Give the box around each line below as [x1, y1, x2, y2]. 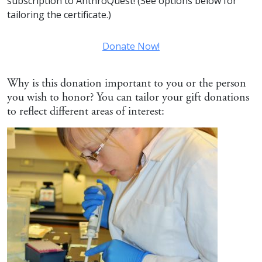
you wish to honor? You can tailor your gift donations [7, 90, 249, 105]
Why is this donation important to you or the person [7, 76, 246, 91]
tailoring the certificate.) [7, 8, 111, 22]
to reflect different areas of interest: [7, 104, 164, 119]
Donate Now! [102, 40, 160, 53]
